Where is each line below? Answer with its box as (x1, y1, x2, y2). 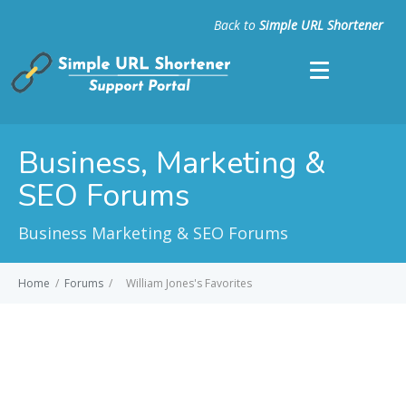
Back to (214, 16, 259, 34)
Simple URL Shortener (259, 16, 383, 34)
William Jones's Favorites (123, 275, 252, 291)
